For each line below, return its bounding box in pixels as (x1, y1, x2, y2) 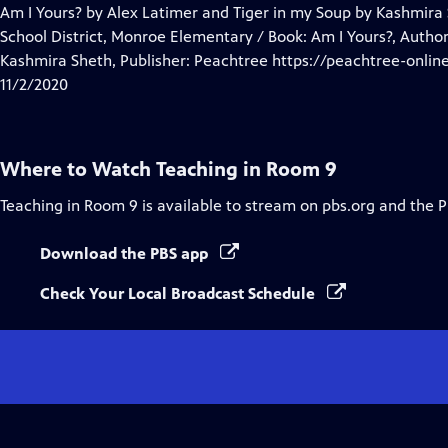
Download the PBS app (40, 244, 212, 263)
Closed (113, 2, 161, 21)
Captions (113, 26, 176, 45)
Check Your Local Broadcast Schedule (40, 284, 319, 303)
